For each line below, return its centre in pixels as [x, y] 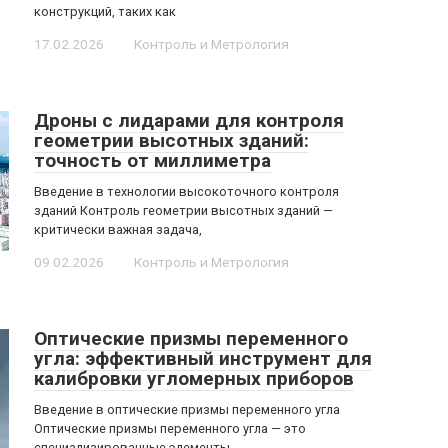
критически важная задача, [118, 229]
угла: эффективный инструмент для [203, 358]
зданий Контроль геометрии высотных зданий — [183, 210]
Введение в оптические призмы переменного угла [187, 409]
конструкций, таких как [105, 11]
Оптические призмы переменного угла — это [170, 428]
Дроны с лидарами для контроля [189, 120]
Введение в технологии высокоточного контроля [186, 191]
